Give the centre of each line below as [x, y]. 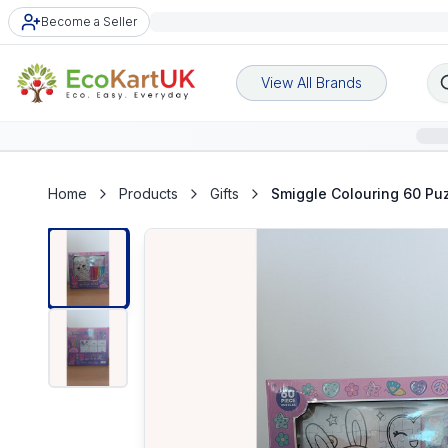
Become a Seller [89, 21]
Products [148, 193]
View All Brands [311, 82]
